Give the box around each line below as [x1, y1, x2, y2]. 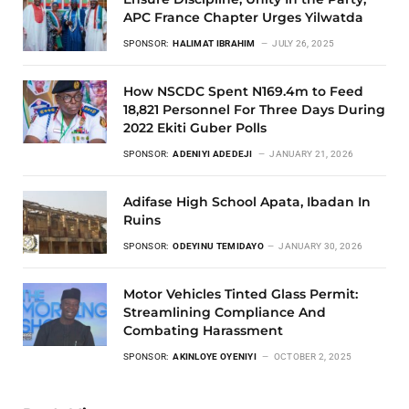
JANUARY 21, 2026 [269, 149, 354, 160]
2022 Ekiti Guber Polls [123, 120, 267, 137]
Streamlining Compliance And [123, 304, 326, 321]
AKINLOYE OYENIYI [173, 351, 259, 362]
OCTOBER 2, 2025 [273, 351, 352, 362]
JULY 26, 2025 [272, 38, 335, 49]
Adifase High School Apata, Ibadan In [123, 194, 371, 211]
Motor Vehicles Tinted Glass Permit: [123, 286, 358, 303]
